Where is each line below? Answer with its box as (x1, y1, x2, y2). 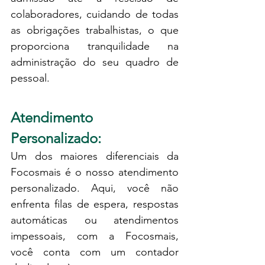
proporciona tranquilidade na (11, 39, 179, 53)
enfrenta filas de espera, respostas (11, 197, 179, 211)
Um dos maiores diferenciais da (11, 149, 179, 163)
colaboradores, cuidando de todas (11, 7, 179, 21)
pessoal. (11, 71, 50, 85)
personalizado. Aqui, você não (11, 181, 179, 195)
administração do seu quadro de (11, 55, 179, 69)
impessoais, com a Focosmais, (11, 229, 179, 243)
